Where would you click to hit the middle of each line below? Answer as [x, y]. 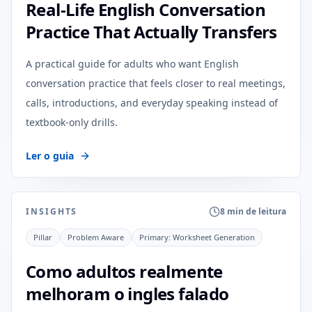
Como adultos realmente [124, 271]
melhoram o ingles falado [127, 294]
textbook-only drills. [72, 122]
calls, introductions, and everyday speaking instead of [152, 103]
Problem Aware [96, 237]
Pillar [43, 237]
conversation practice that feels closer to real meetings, [156, 83]
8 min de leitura [253, 211]
